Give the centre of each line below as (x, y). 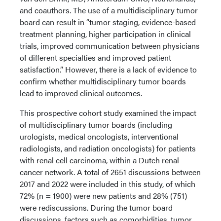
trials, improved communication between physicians (110, 46)
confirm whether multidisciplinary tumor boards (103, 81)
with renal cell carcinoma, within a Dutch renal (99, 160)
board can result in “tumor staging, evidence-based (108, 22)
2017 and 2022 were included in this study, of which (108, 184)
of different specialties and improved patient (95, 57)
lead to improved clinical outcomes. (81, 93)
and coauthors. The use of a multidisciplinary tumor (109, 10)
